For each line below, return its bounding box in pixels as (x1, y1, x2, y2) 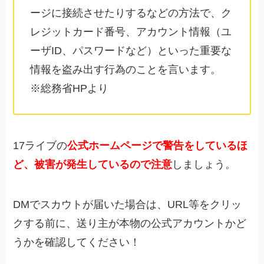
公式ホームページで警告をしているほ (67, 140, 248, 152)
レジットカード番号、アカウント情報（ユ (30, 26, 232, 38)
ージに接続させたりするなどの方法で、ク (30, 7, 232, 19)
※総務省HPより (30, 82, 109, 95)
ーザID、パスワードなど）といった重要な (30, 45, 232, 57)
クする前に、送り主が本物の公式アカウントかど (13, 217, 247, 229)
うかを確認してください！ (13, 236, 141, 248)
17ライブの (13, 140, 68, 152)
